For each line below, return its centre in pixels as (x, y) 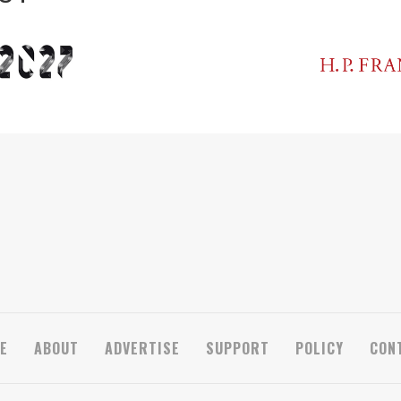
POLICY (320, 348)
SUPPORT (238, 348)
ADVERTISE (142, 348)
